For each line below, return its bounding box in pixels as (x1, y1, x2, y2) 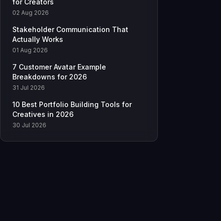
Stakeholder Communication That (12, 25, 128, 34)
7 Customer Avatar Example (12, 63, 106, 72)
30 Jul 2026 (12, 121, 46, 129)
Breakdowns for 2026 (12, 73, 87, 81)
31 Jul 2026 (12, 84, 45, 92)
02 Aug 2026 (12, 9, 49, 17)
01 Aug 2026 (12, 46, 48, 54)
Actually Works (12, 35, 63, 44)
